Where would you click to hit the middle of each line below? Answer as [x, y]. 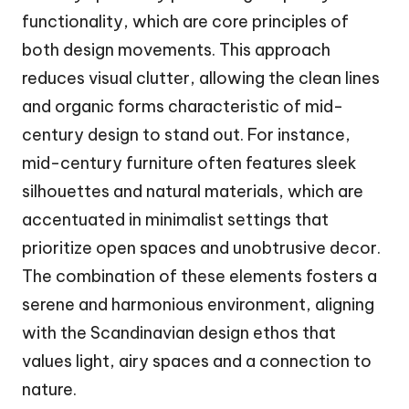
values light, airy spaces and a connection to [197, 361]
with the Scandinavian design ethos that [179, 332]
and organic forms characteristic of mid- [183, 106]
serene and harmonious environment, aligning [198, 304]
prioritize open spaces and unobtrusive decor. [201, 247]
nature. [49, 389]
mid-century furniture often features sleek [189, 163]
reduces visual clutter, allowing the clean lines [201, 78]
